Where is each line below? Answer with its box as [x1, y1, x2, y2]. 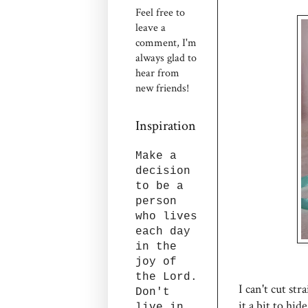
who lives [135, 210, 197, 223]
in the [135, 241, 177, 253]
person [135, 195, 177, 208]
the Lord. [135, 271, 197, 283]
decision [135, 165, 190, 177]
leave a [135, 21, 166, 35]
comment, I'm [135, 36, 197, 50]
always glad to [135, 51, 197, 65]
